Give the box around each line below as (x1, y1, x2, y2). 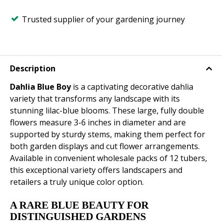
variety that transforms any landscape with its (10, 93, 180, 105)
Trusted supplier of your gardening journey (22, 14, 185, 25)
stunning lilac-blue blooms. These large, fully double (10, 105, 204, 116)
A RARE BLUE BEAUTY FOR (10, 199, 149, 212)
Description (10, 63, 55, 74)
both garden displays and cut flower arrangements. (10, 141, 200, 152)
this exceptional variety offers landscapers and (10, 165, 182, 176)
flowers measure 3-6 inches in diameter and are (10, 117, 186, 128)
